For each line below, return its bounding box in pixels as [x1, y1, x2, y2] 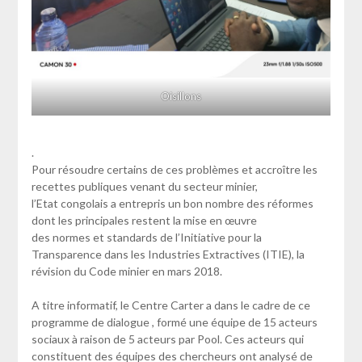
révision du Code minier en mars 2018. [31, 264, 222, 279]
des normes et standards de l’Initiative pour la [31, 230, 262, 245]
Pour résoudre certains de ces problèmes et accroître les [31, 162, 318, 177]
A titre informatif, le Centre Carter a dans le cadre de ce [31, 298, 310, 313]
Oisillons [161, 90, 201, 103]
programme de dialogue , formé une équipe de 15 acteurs [31, 315, 318, 330]
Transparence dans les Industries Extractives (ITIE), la [31, 247, 305, 262]
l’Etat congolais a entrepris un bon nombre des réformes [31, 196, 314, 211]
